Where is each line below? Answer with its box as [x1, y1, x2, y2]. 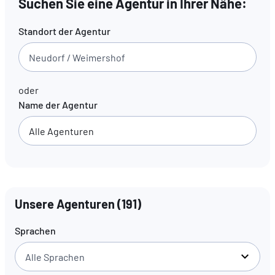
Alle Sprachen [25, 250, 85, 263]
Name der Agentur [18, 99, 98, 111]
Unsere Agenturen [15, 196, 115, 212]
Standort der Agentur [18, 25, 110, 37]
